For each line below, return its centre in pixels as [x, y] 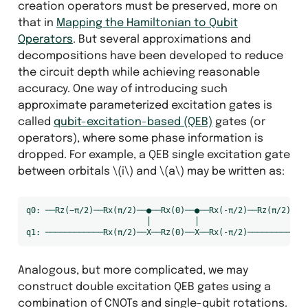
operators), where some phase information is [140, 138]
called [35, 122]
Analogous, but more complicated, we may [133, 270]
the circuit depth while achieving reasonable [139, 72]
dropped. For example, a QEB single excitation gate [154, 155]
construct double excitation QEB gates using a [144, 287]
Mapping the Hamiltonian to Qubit [147, 23]
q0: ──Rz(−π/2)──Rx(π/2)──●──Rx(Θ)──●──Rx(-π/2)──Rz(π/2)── [163, 210]
